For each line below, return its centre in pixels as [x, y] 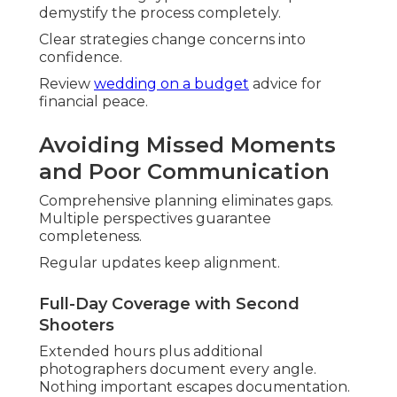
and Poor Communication [184, 172]
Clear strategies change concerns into [172, 40]
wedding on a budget [171, 84]
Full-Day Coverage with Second [169, 304]
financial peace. [93, 102]
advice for [285, 84]
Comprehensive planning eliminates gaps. [186, 201]
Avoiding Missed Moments [187, 145]
